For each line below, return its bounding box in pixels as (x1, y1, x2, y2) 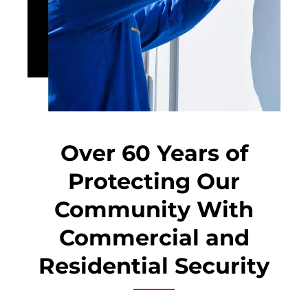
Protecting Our (68, 167, 240, 195)
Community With (54, 195, 254, 223)
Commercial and (58, 223, 250, 251)
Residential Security (38, 252, 269, 279)
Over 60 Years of (60, 139, 248, 166)
